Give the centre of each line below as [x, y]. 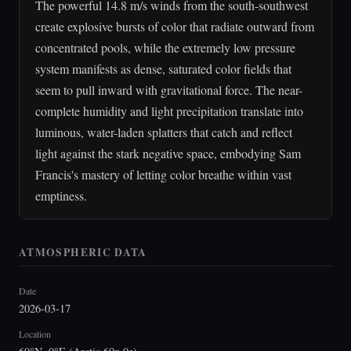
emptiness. [61, 195]
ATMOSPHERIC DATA [83, 252]
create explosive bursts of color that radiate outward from [175, 26]
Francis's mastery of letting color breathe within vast [163, 174]
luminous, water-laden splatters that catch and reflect [164, 132]
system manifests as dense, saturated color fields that [163, 68]
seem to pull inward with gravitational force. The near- [169, 89]
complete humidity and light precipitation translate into [169, 110]
